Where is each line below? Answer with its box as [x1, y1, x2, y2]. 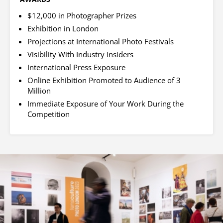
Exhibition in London [27, 23, 99, 34]
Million [27, 86, 51, 96]
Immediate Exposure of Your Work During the [27, 99, 184, 109]
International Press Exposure [27, 62, 125, 73]
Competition [27, 109, 70, 119]
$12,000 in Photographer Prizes [27, 10, 136, 21]
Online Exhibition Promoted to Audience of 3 [27, 75, 181, 86]
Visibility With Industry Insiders [27, 49, 133, 60]
